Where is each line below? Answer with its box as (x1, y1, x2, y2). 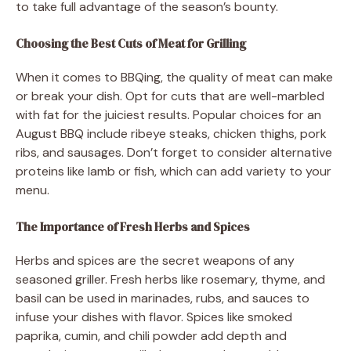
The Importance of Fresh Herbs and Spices (16, 218, 250, 235)
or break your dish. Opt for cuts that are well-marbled (16, 87, 324, 104)
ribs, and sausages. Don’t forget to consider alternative (16, 143, 332, 161)
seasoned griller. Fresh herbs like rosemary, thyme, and (16, 270, 325, 288)
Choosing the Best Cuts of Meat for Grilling (16, 34, 246, 52)
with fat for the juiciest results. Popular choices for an (16, 106, 321, 123)
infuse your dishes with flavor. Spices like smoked (16, 308, 292, 325)
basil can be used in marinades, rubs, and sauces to (16, 289, 309, 306)
